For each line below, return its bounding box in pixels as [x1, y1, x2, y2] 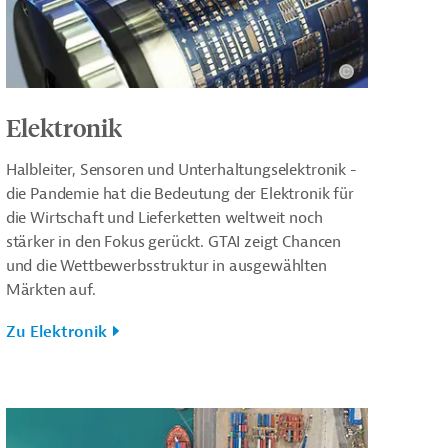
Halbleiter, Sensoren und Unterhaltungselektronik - [5, 159, 357, 180]
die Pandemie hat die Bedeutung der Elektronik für [5, 183, 354, 204]
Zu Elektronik [5, 321, 107, 342]
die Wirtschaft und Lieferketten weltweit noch [5, 207, 323, 228]
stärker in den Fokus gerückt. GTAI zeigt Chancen [5, 231, 342, 252]
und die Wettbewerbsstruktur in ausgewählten [5, 255, 327, 276]
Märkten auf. [5, 279, 96, 300]
